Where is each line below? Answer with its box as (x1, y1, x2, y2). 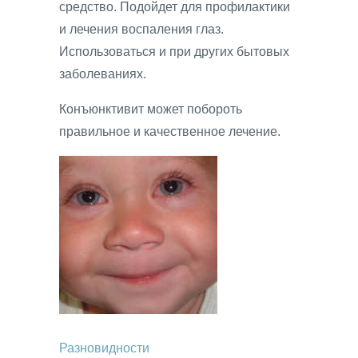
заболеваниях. (59, 67, 146, 82)
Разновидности (59, 341, 149, 356)
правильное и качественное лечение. (59, 125, 280, 139)
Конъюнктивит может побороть (59, 102, 242, 117)
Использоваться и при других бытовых (59, 45, 289, 59)
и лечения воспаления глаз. (59, 22, 224, 37)
